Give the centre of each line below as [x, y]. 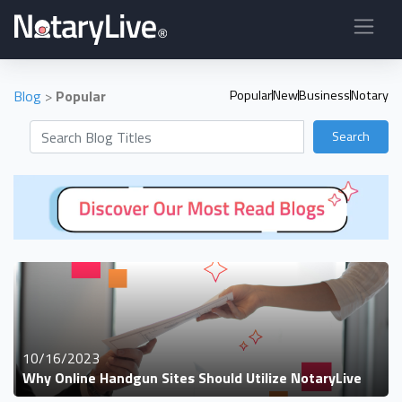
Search [351, 136]
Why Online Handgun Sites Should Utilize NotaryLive [192, 377]
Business [324, 95]
